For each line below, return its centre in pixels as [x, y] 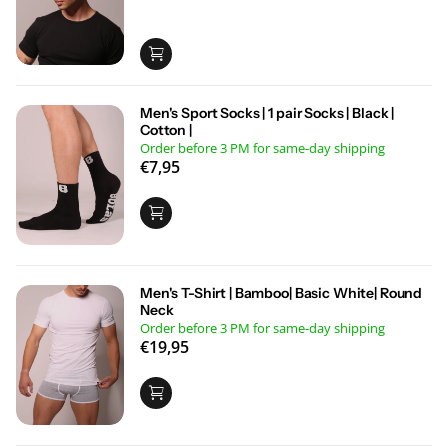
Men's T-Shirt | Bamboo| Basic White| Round [281, 292]
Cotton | [166, 129]
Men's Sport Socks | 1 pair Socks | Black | [267, 112]
